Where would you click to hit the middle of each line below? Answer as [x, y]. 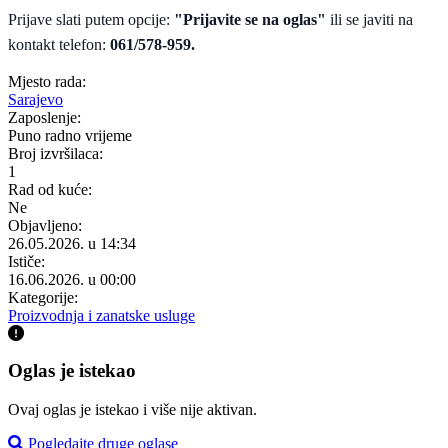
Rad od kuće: [50, 190]
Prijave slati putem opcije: [91, 20]
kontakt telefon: [59, 45]
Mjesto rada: [47, 82]
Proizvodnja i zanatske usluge [101, 316]
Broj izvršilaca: [55, 154]
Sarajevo [35, 100]
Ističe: [26, 262]
